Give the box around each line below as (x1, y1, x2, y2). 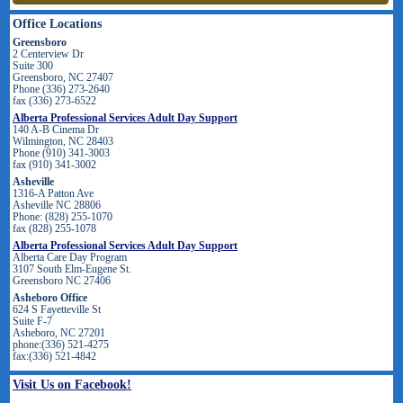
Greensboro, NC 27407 (13, 71, 113, 85)
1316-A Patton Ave (13, 187, 94, 201)
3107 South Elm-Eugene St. (13, 263, 131, 276)
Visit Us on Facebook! (13, 377, 131, 392)
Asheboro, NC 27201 (13, 327, 105, 340)
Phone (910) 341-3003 (13, 147, 110, 160)
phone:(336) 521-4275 (13, 338, 109, 352)
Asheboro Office (13, 291, 87, 305)
